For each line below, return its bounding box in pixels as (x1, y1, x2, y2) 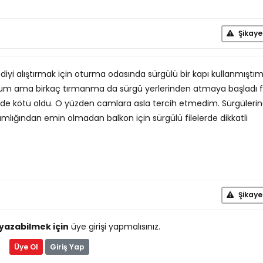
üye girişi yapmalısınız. (68, 221, 160, 232)
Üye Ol (14, 241, 38, 252)
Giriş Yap (49, 241, 85, 252)
